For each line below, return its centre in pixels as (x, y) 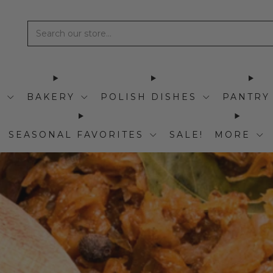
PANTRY (246, 97)
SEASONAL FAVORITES (76, 135)
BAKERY (51, 97)
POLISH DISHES (148, 97)
